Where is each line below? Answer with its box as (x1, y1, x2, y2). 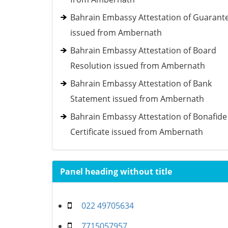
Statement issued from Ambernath (70, 93, 204, 104)
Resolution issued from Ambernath (70, 60, 205, 71)
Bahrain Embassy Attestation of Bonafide (70, 111, 227, 122)
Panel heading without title (60, 166, 172, 177)
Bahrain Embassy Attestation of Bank (70, 78, 212, 89)
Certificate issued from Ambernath (70, 126, 203, 137)
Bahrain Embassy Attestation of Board (70, 45, 216, 56)
